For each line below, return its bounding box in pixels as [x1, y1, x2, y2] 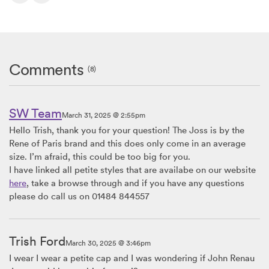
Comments [9, 60, 88, 79]
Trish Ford [9, 234, 65, 249]
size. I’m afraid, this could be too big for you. [9, 151, 190, 163]
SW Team [9, 106, 62, 121]
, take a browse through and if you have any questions [26, 178, 244, 189]
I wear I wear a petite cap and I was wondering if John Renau [9, 253, 255, 264]
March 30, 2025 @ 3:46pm [65, 239, 151, 248]
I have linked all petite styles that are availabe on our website [9, 165, 256, 176]
